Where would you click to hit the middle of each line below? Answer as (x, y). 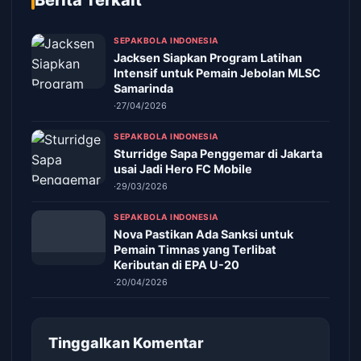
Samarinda (143, 88)
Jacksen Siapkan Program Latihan (208, 58)
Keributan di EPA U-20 (176, 265)
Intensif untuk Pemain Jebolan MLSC (217, 73)
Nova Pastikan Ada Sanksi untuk (203, 234)
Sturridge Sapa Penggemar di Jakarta (218, 154)
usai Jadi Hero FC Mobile (183, 169)
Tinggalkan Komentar (126, 343)
